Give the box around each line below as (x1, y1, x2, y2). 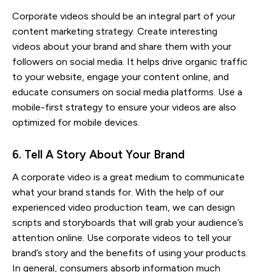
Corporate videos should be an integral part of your (12, 10, 236, 22)
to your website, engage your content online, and (12, 71, 229, 83)
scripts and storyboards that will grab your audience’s (12, 217, 243, 229)
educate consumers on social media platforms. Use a (12, 86, 242, 98)
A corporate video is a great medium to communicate (12, 171, 245, 183)
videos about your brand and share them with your (12, 41, 231, 53)
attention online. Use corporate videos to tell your (12, 232, 231, 244)
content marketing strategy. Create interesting (12, 25, 217, 38)
